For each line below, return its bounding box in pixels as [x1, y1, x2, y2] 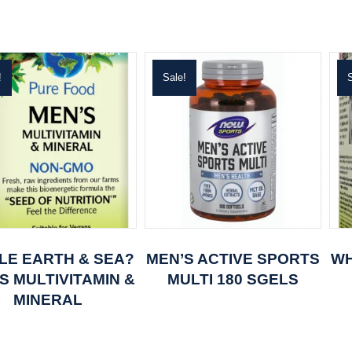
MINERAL [13, 291, 83, 308]
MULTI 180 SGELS [167, 270, 299, 288]
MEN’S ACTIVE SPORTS [145, 250, 320, 267]
